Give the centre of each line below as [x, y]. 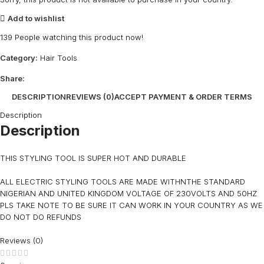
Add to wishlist [36, 18]
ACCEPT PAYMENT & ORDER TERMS [183, 96]
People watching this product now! [79, 37]
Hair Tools [59, 58]
